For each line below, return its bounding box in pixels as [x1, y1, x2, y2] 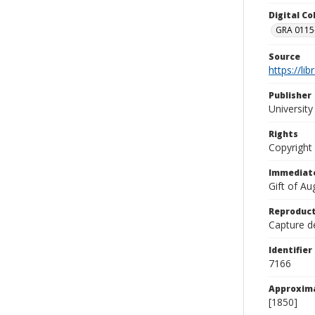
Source [269, 51, 300, 63]
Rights [269, 128, 298, 140]
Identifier [269, 244, 312, 256]
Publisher [269, 89, 311, 101]
